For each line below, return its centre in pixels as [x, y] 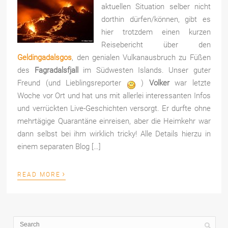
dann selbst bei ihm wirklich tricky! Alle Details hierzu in [114, 134]
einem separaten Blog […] [59, 147]
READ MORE [39, 175]
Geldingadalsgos [45, 58]
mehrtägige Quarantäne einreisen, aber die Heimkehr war [114, 121]
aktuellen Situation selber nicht [156, 7]
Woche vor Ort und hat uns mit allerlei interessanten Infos [114, 96]
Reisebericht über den [156, 45]
